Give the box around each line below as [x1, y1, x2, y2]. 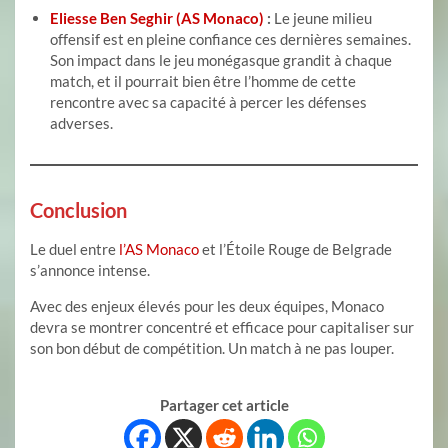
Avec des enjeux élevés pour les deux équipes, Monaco [30, 297, 384, 316]
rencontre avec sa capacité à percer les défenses [50, 93, 367, 112]
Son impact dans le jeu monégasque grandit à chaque [50, 51, 392, 70]
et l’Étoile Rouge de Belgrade [199, 240, 392, 259]
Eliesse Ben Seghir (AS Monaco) [50, 9, 267, 28]
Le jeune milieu [271, 9, 372, 28]
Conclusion [30, 198, 127, 223]
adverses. [50, 114, 113, 133]
